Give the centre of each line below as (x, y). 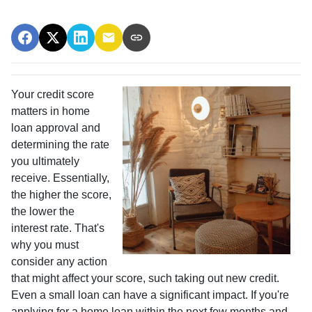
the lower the (43, 211)
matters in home (50, 111)
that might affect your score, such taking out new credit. (145, 278)
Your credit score (53, 94)
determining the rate (60, 144)
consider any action (59, 261)
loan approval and (56, 127)
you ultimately (45, 161)
